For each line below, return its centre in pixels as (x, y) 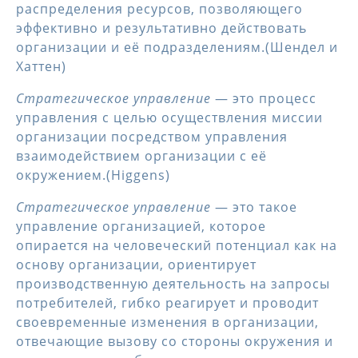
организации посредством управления (152, 137)
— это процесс (266, 98)
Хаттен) (41, 66)
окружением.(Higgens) (93, 175)
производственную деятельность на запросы (173, 284)
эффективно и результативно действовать (161, 28)
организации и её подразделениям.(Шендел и (177, 47)
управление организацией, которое (141, 226)
